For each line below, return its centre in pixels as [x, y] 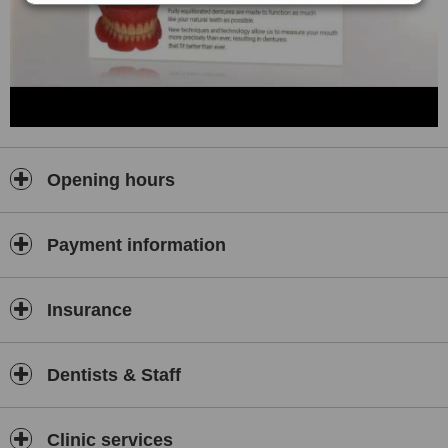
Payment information [134, 245]
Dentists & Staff [111, 375]
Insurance [87, 310]
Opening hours [108, 180]
